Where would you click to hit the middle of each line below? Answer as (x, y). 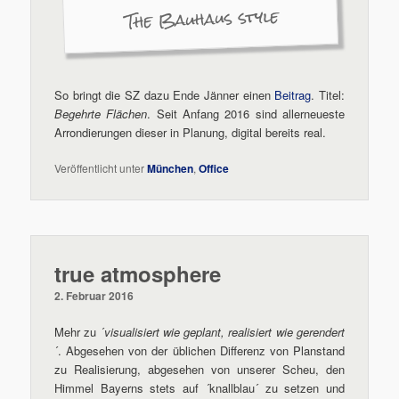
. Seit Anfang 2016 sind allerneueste (246, 114)
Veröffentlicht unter (100, 168)
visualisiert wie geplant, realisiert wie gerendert (224, 332)
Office (214, 169)
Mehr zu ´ (79, 332)
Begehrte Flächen (101, 114)
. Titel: (328, 95)
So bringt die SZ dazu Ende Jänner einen (165, 95)
